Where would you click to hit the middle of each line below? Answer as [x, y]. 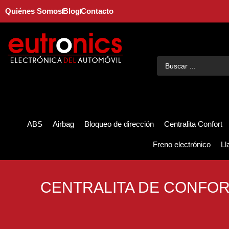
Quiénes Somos [33, 11]
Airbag [63, 124]
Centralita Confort [193, 124]
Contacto [97, 11]
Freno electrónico [182, 145]
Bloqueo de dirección [119, 124]
